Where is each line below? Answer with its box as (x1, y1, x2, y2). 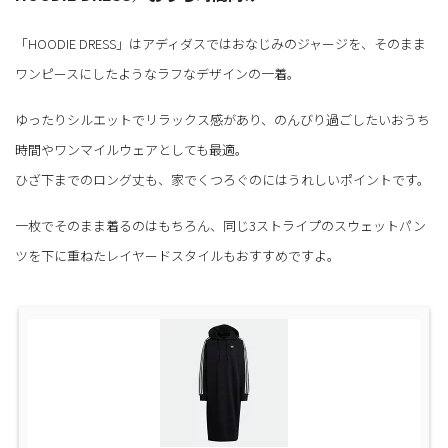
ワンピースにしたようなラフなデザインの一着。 (15, 64, 300, 84)
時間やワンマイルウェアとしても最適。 (15, 140, 248, 160)
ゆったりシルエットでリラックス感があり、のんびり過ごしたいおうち (15, 110, 430, 130)
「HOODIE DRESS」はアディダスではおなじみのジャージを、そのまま (15, 34, 426, 54)
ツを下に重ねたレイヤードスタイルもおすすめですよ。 (15, 246, 340, 266)
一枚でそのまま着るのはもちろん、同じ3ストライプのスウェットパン (15, 216, 426, 236)
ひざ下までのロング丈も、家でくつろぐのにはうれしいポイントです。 (15, 170, 430, 190)
